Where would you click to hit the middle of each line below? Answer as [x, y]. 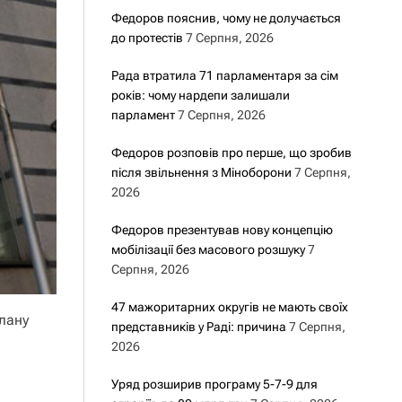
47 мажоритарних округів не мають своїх [229, 307]
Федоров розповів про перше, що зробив [231, 153]
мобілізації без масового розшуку [208, 249]
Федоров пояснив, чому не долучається [226, 18]
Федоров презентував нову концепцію [222, 230]
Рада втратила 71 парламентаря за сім [224, 75]
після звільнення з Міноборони [201, 172]
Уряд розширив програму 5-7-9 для [214, 384]
